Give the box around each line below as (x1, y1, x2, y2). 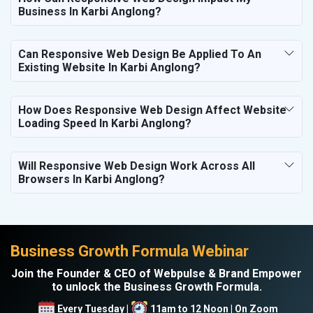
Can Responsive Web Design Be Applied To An (18, 47, 261, 61)
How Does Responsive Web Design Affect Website (18, 103, 286, 117)
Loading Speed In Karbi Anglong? (18, 116, 191, 130)
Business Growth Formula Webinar (10, 242, 249, 260)
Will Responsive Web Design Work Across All (18, 159, 255, 173)
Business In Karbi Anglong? (18, 4, 161, 18)
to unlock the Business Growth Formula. (51, 279, 262, 293)
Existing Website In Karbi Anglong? (18, 60, 201, 74)
